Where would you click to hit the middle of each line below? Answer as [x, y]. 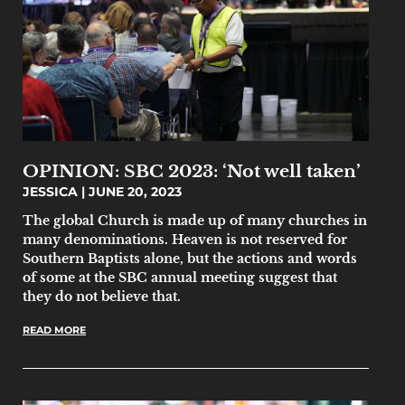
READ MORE [54, 330]
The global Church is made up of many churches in [195, 220]
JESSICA [52, 191]
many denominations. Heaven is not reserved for [185, 239]
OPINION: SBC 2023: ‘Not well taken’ [192, 170]
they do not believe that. [102, 296]
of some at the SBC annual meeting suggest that [180, 277]
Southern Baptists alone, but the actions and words [190, 258]
